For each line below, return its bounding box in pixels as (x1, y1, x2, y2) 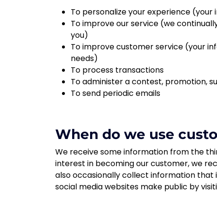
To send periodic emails (71, 88, 160, 99)
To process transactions (71, 64, 164, 76)
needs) (71, 53, 98, 64)
